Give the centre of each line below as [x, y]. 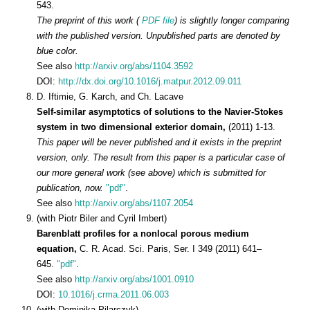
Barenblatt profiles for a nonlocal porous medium [143, 233]
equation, [58, 248]
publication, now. [71, 188]
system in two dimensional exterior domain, [133, 127]
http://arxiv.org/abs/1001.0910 [134, 279]
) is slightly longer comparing [232, 20]
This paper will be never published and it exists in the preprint [159, 142]
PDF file [157, 20]
